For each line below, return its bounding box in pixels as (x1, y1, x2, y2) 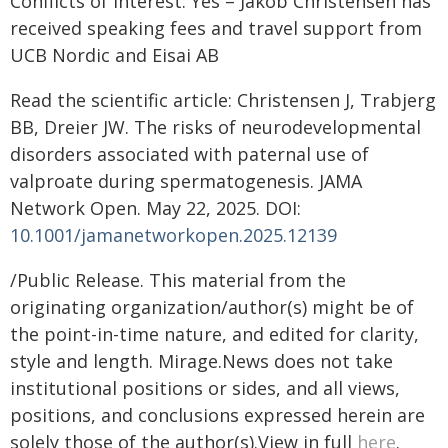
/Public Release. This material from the (10, 268, 346, 292)
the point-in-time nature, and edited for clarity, (10, 322, 419, 346)
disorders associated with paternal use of (10, 142, 369, 166)
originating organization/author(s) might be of (10, 295, 414, 319)
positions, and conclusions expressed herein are (10, 403, 425, 427)
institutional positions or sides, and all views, (10, 376, 400, 400)
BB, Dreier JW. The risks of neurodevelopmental (10, 115, 421, 139)
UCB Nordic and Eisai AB (10, 43, 219, 67)
